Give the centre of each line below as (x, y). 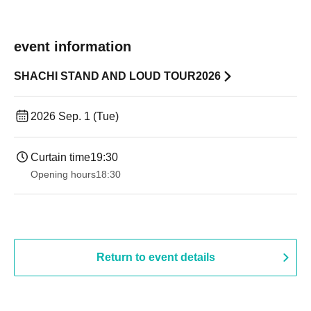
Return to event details (155, 257)
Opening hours (63, 174)
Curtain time (60, 157)
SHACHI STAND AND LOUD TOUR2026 (117, 76)
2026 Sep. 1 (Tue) (75, 116)
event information (73, 47)
